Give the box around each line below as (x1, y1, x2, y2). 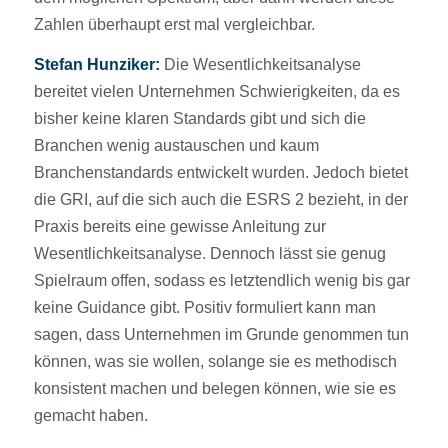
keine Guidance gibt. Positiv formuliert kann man (33, 299, 376, 317)
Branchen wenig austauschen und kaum (33, 137, 319, 155)
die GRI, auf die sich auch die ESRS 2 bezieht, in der (33, 191, 408, 209)
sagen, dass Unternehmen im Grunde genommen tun (33, 326, 409, 344)
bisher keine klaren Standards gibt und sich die (33, 110, 366, 128)
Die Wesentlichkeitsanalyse (159, 56, 361, 74)
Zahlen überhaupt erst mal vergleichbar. (33, 15, 315, 33)
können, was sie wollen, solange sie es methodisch (33, 353, 397, 371)
